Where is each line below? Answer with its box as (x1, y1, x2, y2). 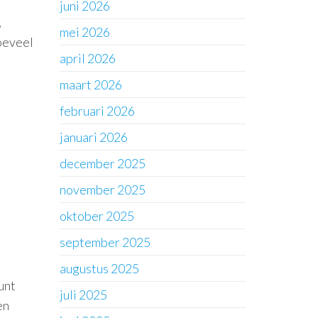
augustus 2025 (59, 261, 139, 276)
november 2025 (59, 182, 146, 197)
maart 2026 (59, 77, 122, 92)
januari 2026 (59, 129, 128, 145)
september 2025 (59, 234, 150, 250)
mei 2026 (59, 24, 110, 40)
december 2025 (59, 155, 146, 171)
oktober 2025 (59, 208, 134, 224)
